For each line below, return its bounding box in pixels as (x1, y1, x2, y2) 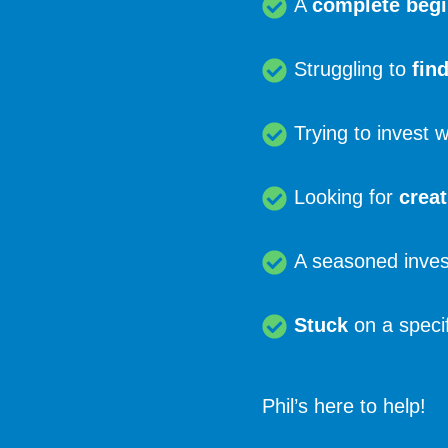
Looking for (294, 185, 400, 208)
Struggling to (294, 57, 413, 80)
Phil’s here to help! (262, 394, 426, 417)
